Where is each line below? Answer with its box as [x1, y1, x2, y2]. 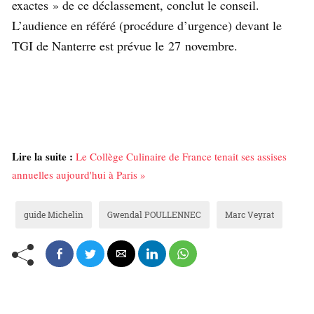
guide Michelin [24, 208, 83, 220]
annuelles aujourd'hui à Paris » [12, 167, 146, 182]
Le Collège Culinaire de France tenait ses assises [76, 149, 287, 163]
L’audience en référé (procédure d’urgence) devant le [12, 16, 282, 34]
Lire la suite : [12, 148, 73, 164]
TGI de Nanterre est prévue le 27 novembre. [12, 36, 238, 54]
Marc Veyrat [225, 208, 274, 220]
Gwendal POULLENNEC [107, 208, 201, 220]
